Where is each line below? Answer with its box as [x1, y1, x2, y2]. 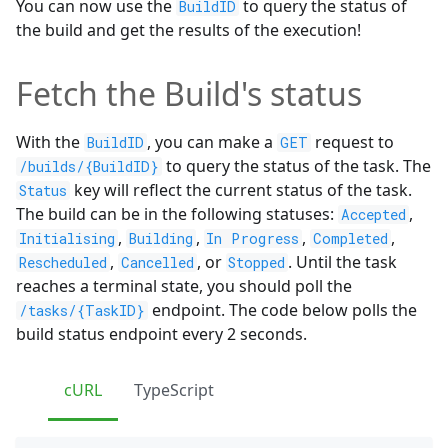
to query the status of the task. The [161, 154, 431, 177]
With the [16, 130, 84, 153]
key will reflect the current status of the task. [69, 178, 412, 201]
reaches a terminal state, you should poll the [16, 274, 352, 297]
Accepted [340, 204, 406, 224]
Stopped [228, 252, 286, 272]
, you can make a [146, 130, 277, 153]
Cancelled [120, 252, 194, 272]
